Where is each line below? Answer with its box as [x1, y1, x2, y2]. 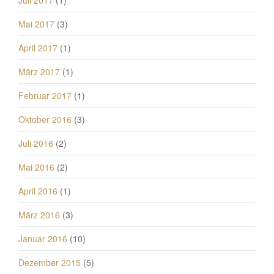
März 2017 [18, 65, 60, 78]
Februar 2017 [18, 89, 72, 102]
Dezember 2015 [18, 256, 81, 268]
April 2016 [18, 184, 57, 197]
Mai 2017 [18, 17, 54, 30]
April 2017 [18, 41, 57, 54]
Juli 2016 [18, 136, 53, 149]
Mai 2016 [18, 160, 54, 173]
